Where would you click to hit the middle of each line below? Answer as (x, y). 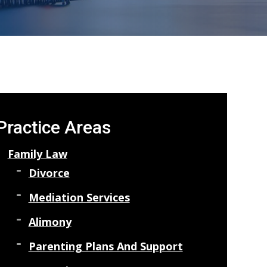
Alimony (50, 222)
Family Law (37, 154)
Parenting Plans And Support (105, 246)
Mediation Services (79, 197)
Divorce (49, 173)
